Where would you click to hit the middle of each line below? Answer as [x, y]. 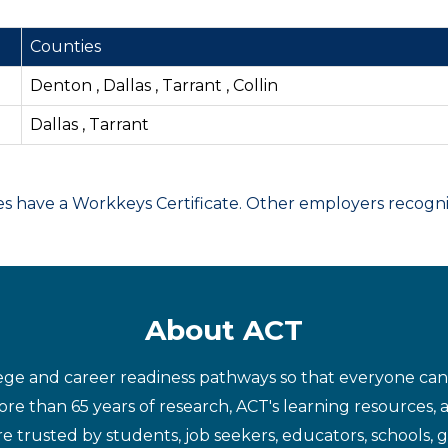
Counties [65, 46]
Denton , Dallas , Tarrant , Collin [154, 85]
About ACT [224, 330]
